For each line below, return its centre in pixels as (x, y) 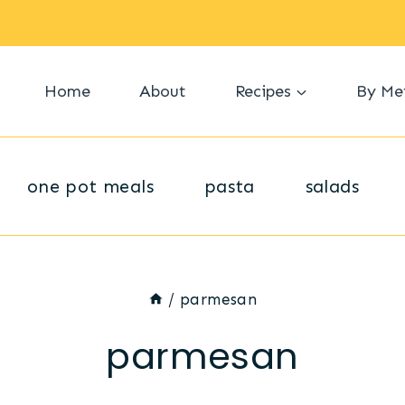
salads (332, 186)
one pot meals (90, 186)
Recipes (263, 91)
